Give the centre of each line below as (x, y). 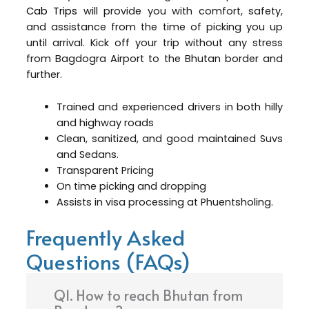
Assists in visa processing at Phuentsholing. (165, 202)
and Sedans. (87, 154)
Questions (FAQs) (108, 261)
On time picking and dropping (131, 186)
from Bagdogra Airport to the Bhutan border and (154, 59)
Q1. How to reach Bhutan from (148, 296)
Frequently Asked (105, 237)
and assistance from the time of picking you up (154, 27)
